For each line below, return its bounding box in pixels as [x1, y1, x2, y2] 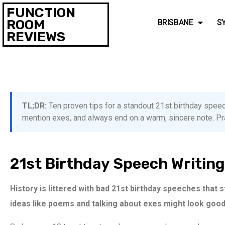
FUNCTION [7, 5, 75, 21]
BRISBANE [157, 18, 193, 27]
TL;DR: [22, 101, 47, 110]
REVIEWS [7, 29, 65, 45]
